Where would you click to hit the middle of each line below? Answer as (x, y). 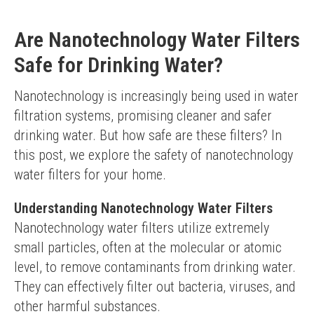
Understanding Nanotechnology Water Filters (143, 208)
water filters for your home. (90, 175)
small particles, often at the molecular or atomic (148, 247)
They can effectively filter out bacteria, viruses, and (155, 287)
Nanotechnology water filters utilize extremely (142, 228)
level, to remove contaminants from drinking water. (155, 267)
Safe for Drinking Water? (118, 65)
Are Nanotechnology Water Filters (157, 40)
